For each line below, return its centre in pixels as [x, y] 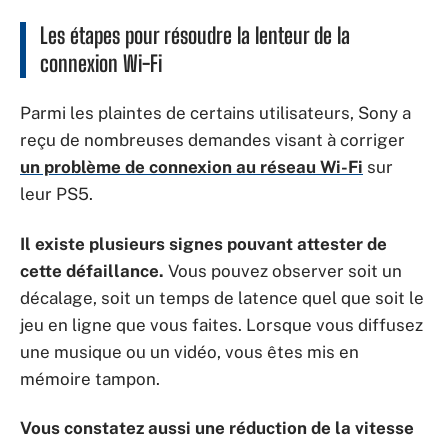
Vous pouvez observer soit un [285, 270]
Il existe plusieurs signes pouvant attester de [203, 243]
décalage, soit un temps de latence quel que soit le [222, 297]
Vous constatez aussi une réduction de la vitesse [217, 428]
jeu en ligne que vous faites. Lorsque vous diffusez [221, 324]
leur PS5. [56, 194]
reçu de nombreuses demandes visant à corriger [212, 140]
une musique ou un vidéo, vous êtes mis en [189, 351]
